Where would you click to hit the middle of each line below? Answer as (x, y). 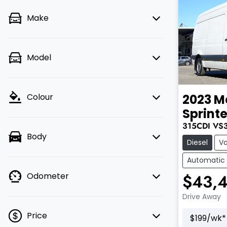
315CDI (196, 126)
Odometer (48, 176)
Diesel (197, 142)
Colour (40, 97)
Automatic (206, 160)
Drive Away (202, 196)
